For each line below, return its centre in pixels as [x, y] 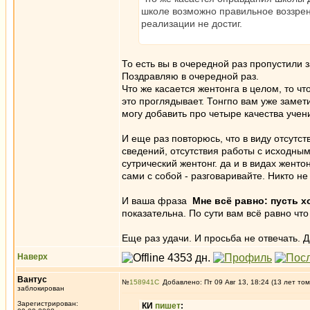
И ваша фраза [157, 201]
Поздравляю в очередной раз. [190, 76]
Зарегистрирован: [48, 303]
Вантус [32, 280]
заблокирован [41, 288]
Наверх [33, 257]
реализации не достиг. [192, 24]
